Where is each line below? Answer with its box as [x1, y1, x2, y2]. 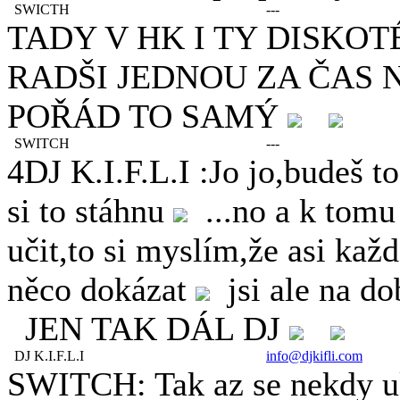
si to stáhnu [7, 192, 173, 229]
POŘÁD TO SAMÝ [7, 97, 287, 135]
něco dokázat [7, 271, 196, 308]
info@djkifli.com [266, 348, 362, 363]
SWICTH [7, 2, 70, 17]
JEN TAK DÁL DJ [7, 310, 289, 347]
